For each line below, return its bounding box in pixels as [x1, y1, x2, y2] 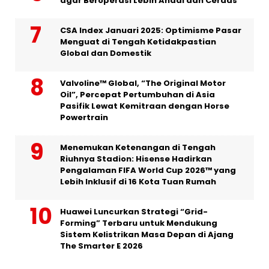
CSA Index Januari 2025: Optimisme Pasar [60, 24, 241, 36]
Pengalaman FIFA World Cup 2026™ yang [60, 164, 236, 176]
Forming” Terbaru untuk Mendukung [60, 217, 217, 229]
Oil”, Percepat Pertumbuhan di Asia [60, 88, 215, 100]
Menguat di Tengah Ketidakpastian [60, 35, 216, 47]
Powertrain [60, 111, 108, 123]
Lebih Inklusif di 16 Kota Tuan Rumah [60, 175, 216, 187]
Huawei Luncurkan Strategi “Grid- [60, 205, 208, 217]
